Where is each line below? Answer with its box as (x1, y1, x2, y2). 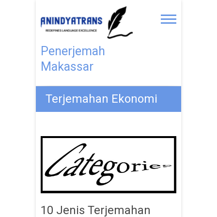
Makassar (41, 59, 93, 74)
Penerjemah (41, 44, 105, 58)
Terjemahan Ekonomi (46, 92, 157, 106)
